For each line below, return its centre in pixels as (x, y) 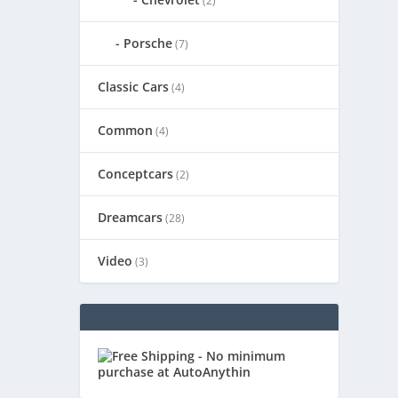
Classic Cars (134, 87)
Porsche (148, 44)
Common (126, 131)
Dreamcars (131, 218)
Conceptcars (136, 174)
